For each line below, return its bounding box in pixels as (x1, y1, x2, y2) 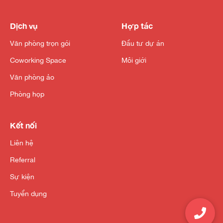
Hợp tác (121, 21, 153, 31)
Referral (10, 156, 35, 164)
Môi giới (121, 56, 146, 65)
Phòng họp (10, 90, 44, 99)
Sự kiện (10, 173, 34, 181)
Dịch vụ (10, 21, 38, 31)
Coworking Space (10, 56, 66, 65)
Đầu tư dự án (121, 39, 164, 48)
